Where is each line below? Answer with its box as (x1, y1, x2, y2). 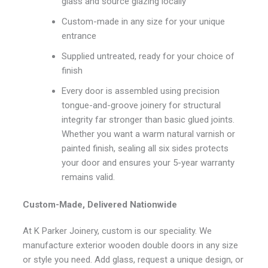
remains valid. (62, 171, 115, 182)
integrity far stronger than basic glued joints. (62, 114, 235, 125)
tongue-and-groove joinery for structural (62, 99, 221, 111)
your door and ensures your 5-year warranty (62, 157, 235, 168)
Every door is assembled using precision (62, 85, 220, 96)
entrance (62, 30, 97, 41)
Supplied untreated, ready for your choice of (62, 50, 235, 62)
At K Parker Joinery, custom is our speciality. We (23, 226, 212, 237)
